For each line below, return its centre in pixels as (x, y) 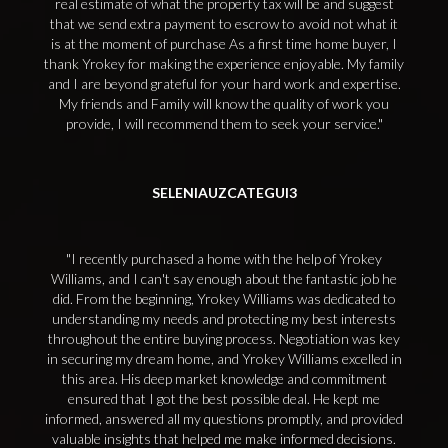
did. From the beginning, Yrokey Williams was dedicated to (224, 298)
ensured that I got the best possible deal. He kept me (224, 398)
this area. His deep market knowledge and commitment (224, 378)
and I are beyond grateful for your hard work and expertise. (224, 83)
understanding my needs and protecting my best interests (224, 318)
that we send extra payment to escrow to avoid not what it (224, 23)
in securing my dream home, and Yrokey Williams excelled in (224, 358)
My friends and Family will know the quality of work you (224, 103)
